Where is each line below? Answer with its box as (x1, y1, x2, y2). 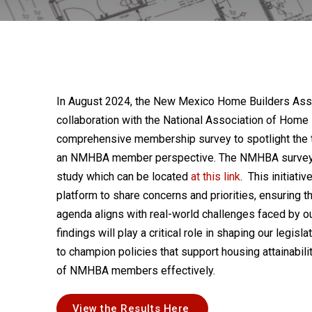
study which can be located (56, 170, 191, 184)
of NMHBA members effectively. (56, 264, 215, 278)
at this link (190, 170, 240, 184)
